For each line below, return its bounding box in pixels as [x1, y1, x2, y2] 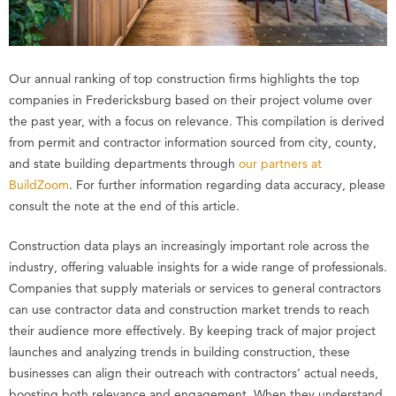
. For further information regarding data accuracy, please [69, 177, 385, 194]
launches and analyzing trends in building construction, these [9, 344, 350, 361]
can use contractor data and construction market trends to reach [9, 301, 369, 318]
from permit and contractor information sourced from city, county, [9, 134, 377, 151]
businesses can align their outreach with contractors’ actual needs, [9, 365, 378, 382]
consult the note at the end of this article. [9, 198, 240, 215]
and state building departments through [9, 156, 239, 172]
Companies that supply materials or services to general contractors [9, 280, 381, 297]
